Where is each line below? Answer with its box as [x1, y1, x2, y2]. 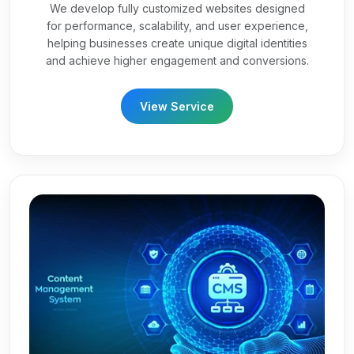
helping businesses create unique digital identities [47, 36, 307, 50]
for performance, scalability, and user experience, [46, 18, 308, 32]
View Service [140, 99, 214, 113]
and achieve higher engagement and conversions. [45, 53, 309, 67]
